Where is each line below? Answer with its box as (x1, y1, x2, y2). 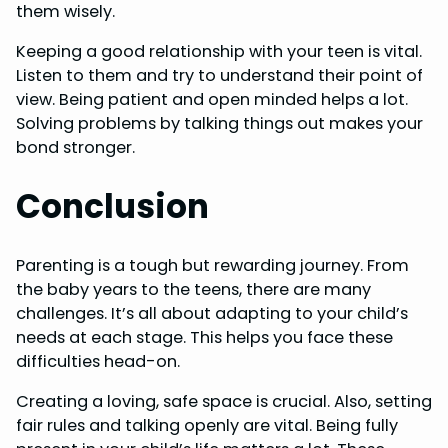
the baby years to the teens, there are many (16, 277, 371, 301)
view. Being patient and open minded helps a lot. (16, 88, 408, 112)
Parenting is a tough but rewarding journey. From (16, 253, 409, 277)
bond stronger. (16, 136, 135, 160)
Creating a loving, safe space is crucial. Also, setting (16, 389, 432, 413)
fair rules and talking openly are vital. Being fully (16, 413, 398, 437)
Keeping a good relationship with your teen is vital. (16, 40, 422, 64)
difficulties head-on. (16, 349, 180, 373)
